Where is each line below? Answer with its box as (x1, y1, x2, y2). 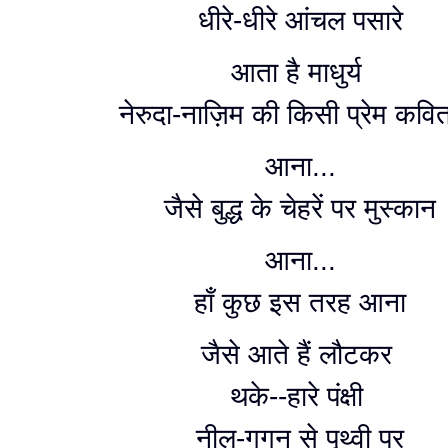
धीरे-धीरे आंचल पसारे (197, 5, 403, 36)
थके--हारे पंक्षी (229, 381, 371, 412)
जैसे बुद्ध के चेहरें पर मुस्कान (164, 193, 436, 224)
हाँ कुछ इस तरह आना (194, 287, 406, 318)
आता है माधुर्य (230, 57, 370, 88)
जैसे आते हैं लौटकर (200, 339, 400, 370)
